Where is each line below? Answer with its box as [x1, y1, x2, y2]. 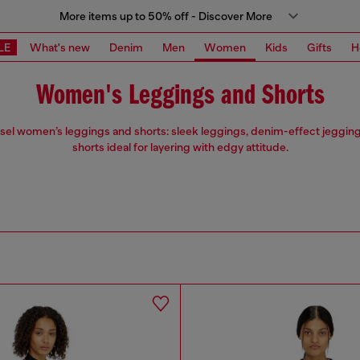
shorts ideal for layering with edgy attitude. [72, 141, 288, 154]
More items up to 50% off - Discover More [59, 10, 272, 22]
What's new [30, 40, 90, 54]
